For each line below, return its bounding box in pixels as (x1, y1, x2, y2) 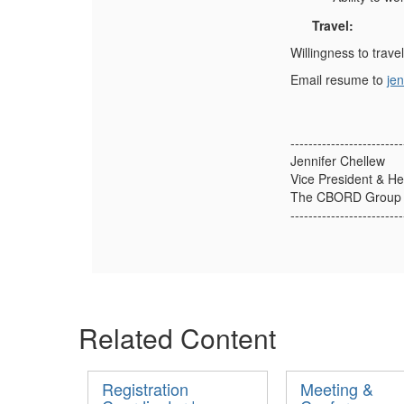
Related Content (78, 318, 276, 358)
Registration (102, 377, 188, 401)
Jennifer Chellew (290, 151, 385, 170)
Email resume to (290, 70, 387, 89)
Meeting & (300, 377, 373, 401)
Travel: (312, 16, 353, 35)
